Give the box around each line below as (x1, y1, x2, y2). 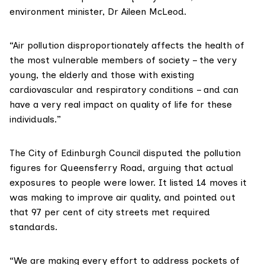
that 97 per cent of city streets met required (9, 206, 210, 218)
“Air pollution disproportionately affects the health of (9, 40, 244, 51)
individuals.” (9, 114, 61, 125)
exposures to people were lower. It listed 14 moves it (9, 177, 247, 189)
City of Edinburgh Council (28, 147, 140, 159)
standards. (9, 221, 57, 233)
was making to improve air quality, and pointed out (9, 192, 235, 203)
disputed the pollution (140, 147, 241, 159)
